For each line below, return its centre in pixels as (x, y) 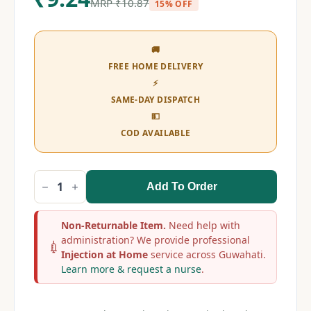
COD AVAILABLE (155, 133)
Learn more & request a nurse (131, 269)
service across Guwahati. (207, 254)
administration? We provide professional (155, 240)
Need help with (203, 225)
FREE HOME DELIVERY (155, 66)
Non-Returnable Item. (114, 225)
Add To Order (182, 186)
